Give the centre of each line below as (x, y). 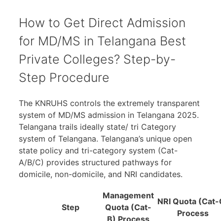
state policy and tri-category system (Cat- (98, 151)
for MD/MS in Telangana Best (102, 41)
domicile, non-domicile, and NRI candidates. (101, 174)
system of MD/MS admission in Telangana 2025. (109, 115)
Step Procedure (64, 78)
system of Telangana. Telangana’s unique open (105, 139)
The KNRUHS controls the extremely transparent (109, 103)
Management (128, 196)
